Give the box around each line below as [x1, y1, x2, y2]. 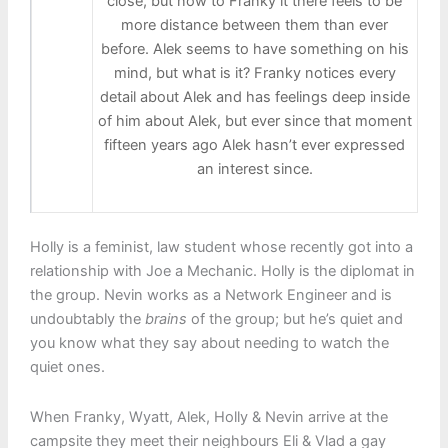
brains [144, 310, 187, 329]
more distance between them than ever [121, 16, 389, 35]
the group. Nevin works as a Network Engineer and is [29, 286, 392, 305]
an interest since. [196, 160, 313, 179]
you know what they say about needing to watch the [29, 334, 389, 353]
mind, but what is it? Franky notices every [113, 64, 396, 83]
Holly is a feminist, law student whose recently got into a [29, 238, 413, 257]
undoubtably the [29, 310, 145, 329]
